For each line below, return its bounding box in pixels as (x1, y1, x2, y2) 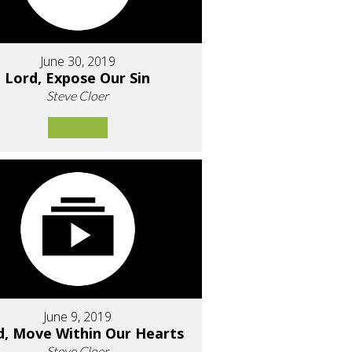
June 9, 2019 (43, 308, 112, 326)
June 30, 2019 (39, 52, 115, 70)
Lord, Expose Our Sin (5, 68, 151, 87)
